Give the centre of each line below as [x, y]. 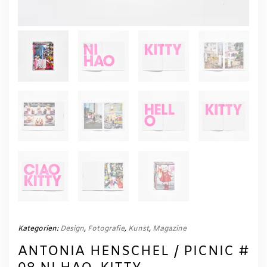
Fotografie [106, 229]
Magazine [170, 229]
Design [72, 229]
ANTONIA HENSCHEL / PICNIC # [133, 252]
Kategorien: [39, 229]
